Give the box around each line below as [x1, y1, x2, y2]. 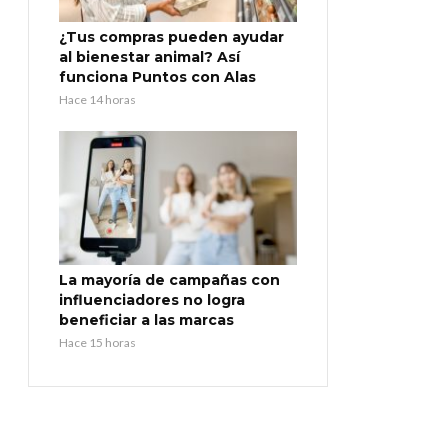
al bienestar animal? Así [59, 48, 240, 67]
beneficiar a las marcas [59, 310, 234, 329]
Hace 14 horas [59, 92, 136, 108]
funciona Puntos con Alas [59, 68, 256, 87]
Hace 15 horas [59, 334, 136, 350]
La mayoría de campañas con [59, 270, 280, 289]
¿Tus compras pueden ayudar [59, 28, 284, 47]
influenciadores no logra [59, 290, 245, 309]
